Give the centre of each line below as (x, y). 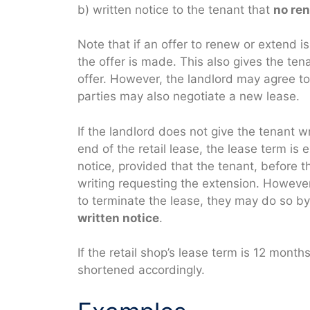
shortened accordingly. (141, 270)
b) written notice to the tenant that (175, 9)
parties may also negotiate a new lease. (189, 97)
